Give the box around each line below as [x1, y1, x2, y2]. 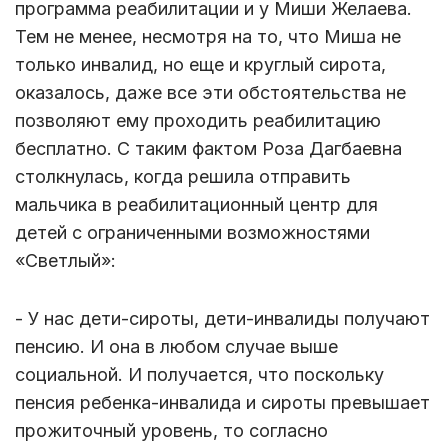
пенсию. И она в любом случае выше [15, 335, 338, 357]
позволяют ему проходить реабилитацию [15, 109, 381, 131]
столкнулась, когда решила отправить [15, 165, 351, 187]
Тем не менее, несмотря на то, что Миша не [15, 25, 401, 47]
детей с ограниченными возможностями [15, 221, 370, 243]
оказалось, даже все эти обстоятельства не [15, 81, 406, 103]
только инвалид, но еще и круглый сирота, [15, 53, 386, 75]
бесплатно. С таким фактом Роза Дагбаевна [15, 137, 402, 159]
